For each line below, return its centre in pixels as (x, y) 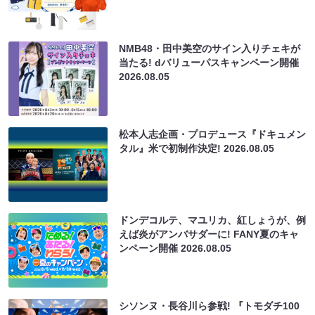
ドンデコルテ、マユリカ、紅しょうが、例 (213, 220)
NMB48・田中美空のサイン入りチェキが (210, 49)
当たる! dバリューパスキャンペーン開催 (209, 63)
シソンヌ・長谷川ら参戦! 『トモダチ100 (210, 306)
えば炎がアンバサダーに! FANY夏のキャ (209, 234)
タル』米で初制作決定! (172, 149)
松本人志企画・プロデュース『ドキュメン (213, 135)
